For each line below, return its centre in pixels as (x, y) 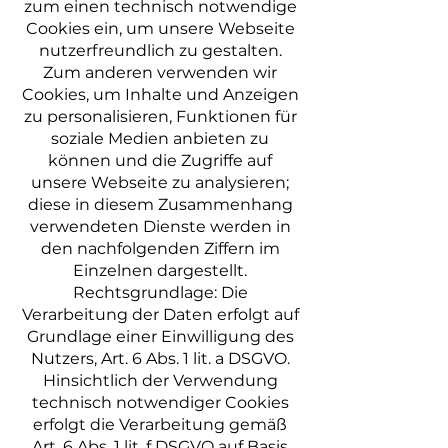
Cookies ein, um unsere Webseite (160, 28)
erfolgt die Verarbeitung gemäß (160, 424)
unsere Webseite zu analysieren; (160, 182)
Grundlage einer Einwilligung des (160, 336)
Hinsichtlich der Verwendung (160, 380)
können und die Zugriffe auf (160, 160)
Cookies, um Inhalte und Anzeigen (160, 94)
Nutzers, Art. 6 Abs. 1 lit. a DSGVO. (160, 358)
